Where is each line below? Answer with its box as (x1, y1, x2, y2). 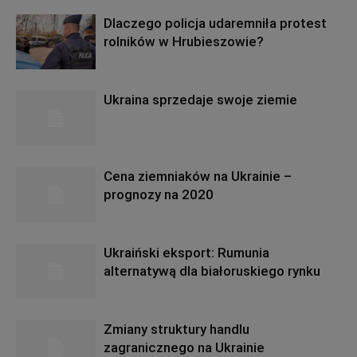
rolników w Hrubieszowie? (104, 33, 264, 49)
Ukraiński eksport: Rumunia (104, 245, 269, 261)
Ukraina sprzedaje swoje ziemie (104, 92, 297, 108)
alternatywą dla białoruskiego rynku (104, 263, 320, 279)
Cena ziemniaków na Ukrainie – (104, 168, 292, 184)
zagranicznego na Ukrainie (104, 339, 265, 355)
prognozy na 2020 (104, 186, 214, 202)
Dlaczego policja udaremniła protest (104, 15, 327, 31)
